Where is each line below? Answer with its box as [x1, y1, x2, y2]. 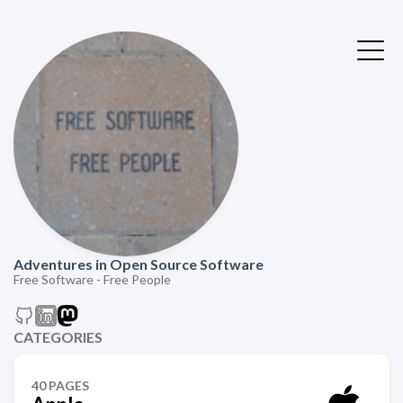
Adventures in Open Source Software [13, 255, 264, 273]
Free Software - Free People [13, 272, 171, 287]
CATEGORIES [13, 328, 103, 345]
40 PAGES [31, 378, 89, 393]
